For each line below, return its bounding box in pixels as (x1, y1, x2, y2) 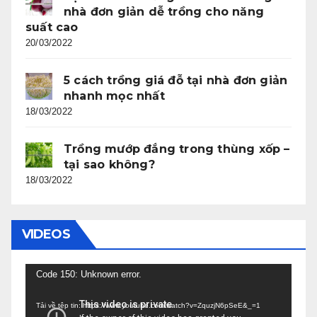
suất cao (25, 21, 79, 35)
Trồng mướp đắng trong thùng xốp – (64, 142, 290, 156)
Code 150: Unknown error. (36, 268, 142, 279)
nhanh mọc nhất (64, 89, 165, 103)
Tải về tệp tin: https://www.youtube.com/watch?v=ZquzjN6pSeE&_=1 (36, 301, 260, 309)
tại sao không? (64, 158, 155, 172)
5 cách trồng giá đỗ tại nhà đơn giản (64, 74, 288, 88)
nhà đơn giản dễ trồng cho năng (64, 5, 264, 19)
